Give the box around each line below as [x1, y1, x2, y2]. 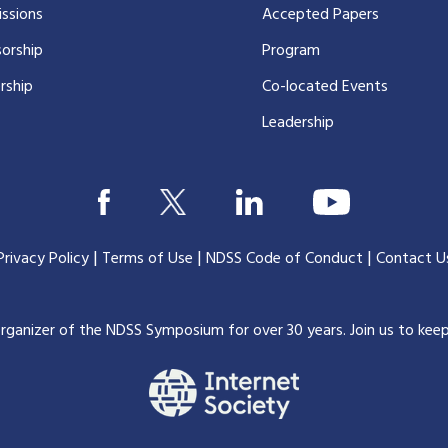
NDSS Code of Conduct [205, 245, 363, 272]
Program [261, 37, 320, 64]
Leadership [261, 109, 334, 136]
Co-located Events [261, 73, 388, 100]
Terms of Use [101, 245, 193, 272]
